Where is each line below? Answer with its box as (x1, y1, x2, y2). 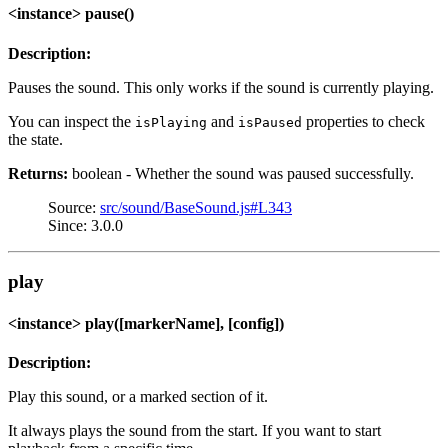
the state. (8, 130, 63, 148)
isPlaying (135, 114, 207, 130)
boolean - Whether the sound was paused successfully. (68, 164, 414, 182)
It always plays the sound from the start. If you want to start (8, 421, 381, 439)
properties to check (302, 112, 425, 130)
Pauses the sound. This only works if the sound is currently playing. (8, 78, 434, 96)
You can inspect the (8, 112, 135, 130)
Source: (48, 198, 100, 216)
